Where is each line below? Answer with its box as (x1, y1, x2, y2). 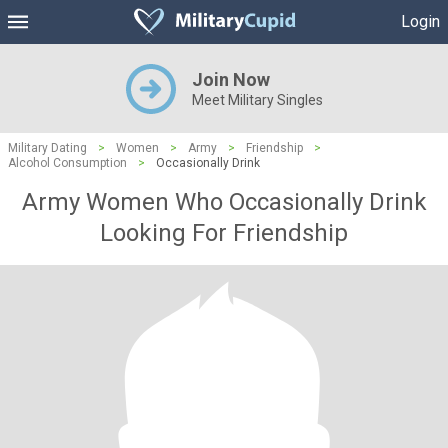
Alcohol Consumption (8, 156, 127, 170)
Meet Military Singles (191, 92, 323, 108)
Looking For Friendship (100, 219, 348, 247)
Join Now (191, 69, 270, 90)
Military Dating (8, 141, 87, 155)
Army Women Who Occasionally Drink (21, 188, 427, 216)
